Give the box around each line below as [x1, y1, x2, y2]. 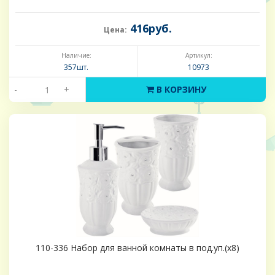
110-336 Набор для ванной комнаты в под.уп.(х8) [36, 242, 239, 254]
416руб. [126, 21, 172, 36]
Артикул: [185, 51, 212, 60]
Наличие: [61, 51, 91, 60]
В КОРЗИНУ [153, 83, 206, 96]
